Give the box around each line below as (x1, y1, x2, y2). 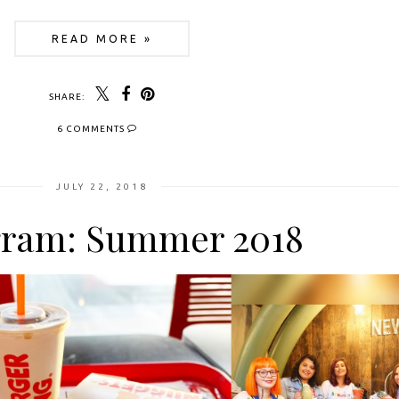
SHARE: (48, 92, 85, 102)
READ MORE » (51, 33, 152, 45)
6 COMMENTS (57, 124, 127, 134)
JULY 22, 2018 (55, 182, 148, 192)
